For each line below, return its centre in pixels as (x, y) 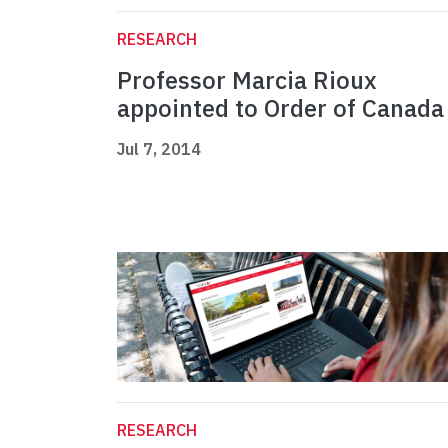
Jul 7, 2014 (159, 149)
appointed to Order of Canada (280, 108)
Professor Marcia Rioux (247, 80)
